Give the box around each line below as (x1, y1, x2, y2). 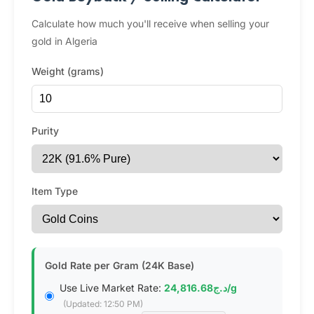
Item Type (32, 185, 78, 197)
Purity (32, 125, 59, 137)
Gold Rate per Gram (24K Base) (45, 259, 194, 271)
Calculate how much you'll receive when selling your (32, 18, 269, 29)
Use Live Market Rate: (60, 282, 164, 294)
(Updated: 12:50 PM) (63, 299, 143, 309)
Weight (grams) (32, 65, 104, 77)
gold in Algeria (32, 35, 97, 47)
